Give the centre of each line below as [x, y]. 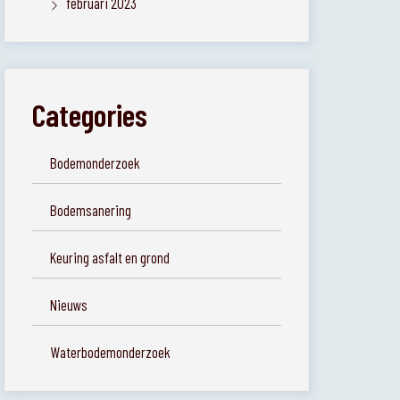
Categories [90, 114]
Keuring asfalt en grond [110, 257]
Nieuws [69, 304]
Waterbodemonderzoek [111, 352]
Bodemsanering [91, 210]
